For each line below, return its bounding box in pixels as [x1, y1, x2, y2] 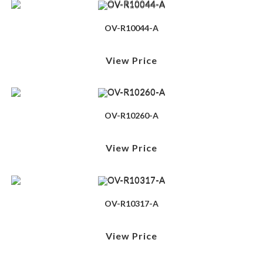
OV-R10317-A [104, 198, 159, 208]
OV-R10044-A [104, 22, 159, 33]
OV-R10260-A [104, 110, 159, 121]
